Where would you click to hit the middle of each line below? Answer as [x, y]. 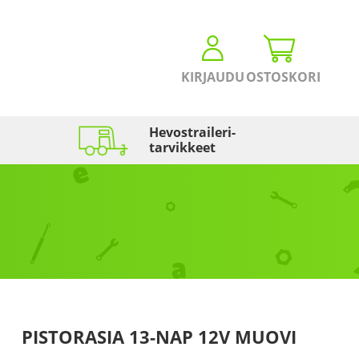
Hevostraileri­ [193, 132]
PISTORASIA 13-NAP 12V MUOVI [159, 337]
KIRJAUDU [212, 77]
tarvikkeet [183, 147]
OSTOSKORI [283, 77]
